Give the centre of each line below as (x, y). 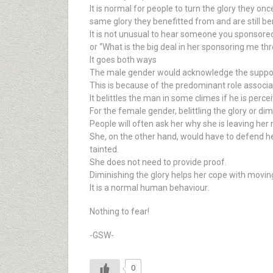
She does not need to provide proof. (158, 162)
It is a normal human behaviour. (149, 188)
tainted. (104, 149)
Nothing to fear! (119, 211)
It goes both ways (123, 60)
